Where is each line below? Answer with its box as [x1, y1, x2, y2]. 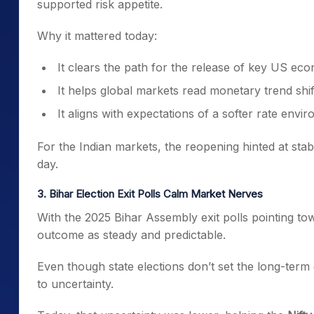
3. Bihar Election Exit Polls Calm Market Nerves [37, 187, 263, 200]
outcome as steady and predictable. [37, 228, 226, 242]
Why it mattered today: [37, 29, 157, 43]
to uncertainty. [37, 277, 114, 291]
